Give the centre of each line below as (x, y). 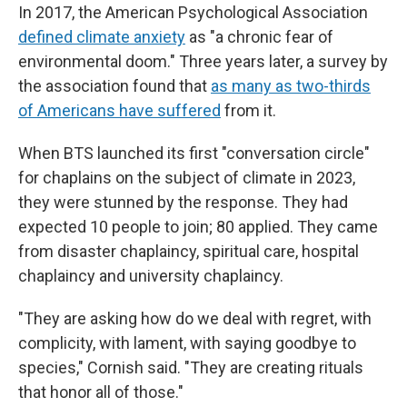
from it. (248, 110)
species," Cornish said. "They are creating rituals (191, 367)
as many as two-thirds (291, 86)
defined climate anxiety (102, 37)
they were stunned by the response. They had (183, 202)
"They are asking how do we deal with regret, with (195, 318)
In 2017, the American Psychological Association (193, 12)
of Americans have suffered (119, 110)
